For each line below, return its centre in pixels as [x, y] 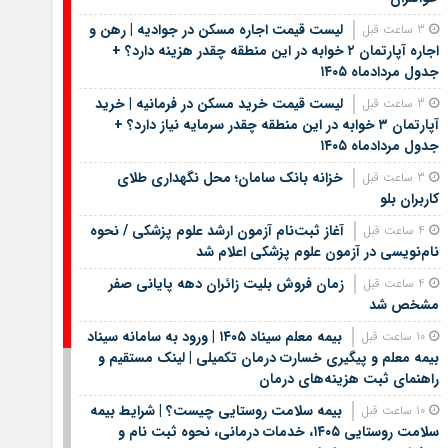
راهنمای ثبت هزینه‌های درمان [348, 378]
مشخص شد [403, 304]
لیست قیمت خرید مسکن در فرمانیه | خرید [218, 103]
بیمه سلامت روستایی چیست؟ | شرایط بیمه [215, 410]
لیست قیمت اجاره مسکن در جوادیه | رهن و [215, 29]
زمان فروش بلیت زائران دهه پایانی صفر [226, 283]
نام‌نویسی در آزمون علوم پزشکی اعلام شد [317, 251]
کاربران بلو [409, 198]
